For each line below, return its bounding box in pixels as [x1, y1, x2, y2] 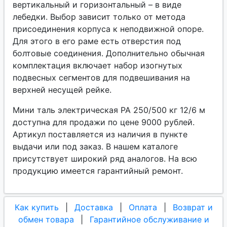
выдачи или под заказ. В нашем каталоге [13, 141, 178, 152]
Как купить [14, 202, 59, 212]
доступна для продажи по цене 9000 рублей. [13, 117, 195, 127]
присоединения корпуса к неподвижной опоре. [13, 23, 204, 34]
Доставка [74, 202, 113, 212]
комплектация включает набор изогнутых [13, 60, 182, 70]
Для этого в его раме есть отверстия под [13, 35, 181, 46]
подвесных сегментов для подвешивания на [13, 72, 190, 83]
